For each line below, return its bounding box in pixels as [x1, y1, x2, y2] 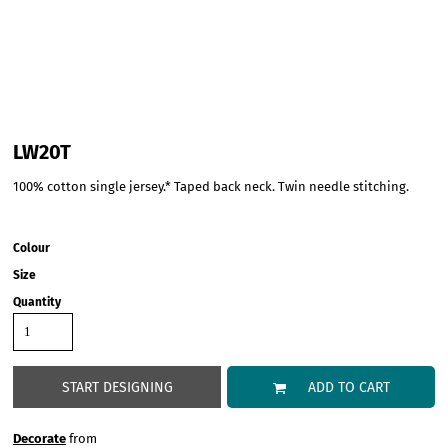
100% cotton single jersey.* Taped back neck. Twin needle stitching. [13, 179, 409, 194]
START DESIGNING [61, 378, 173, 396]
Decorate [13, 431, 66, 446]
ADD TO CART [307, 378, 390, 396]
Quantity [13, 295, 61, 309]
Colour [13, 241, 50, 255]
